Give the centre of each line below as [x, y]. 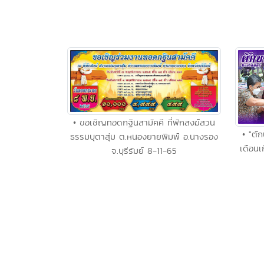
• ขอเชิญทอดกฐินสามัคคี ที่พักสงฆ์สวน [144, 123]
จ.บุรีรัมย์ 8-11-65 [144, 151]
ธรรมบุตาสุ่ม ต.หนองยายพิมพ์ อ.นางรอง [144, 137]
